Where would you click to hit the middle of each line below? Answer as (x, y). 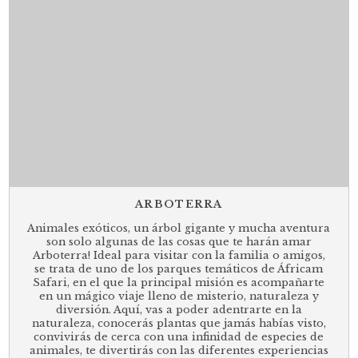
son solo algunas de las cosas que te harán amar (179, 242)
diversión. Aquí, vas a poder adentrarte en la (179, 310)
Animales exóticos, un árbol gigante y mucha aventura (179, 229)
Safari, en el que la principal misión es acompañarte (179, 283)
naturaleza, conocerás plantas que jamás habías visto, (179, 324)
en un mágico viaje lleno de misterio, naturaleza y (179, 296)
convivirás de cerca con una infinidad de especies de (179, 337)
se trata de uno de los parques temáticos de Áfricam (179, 269)
